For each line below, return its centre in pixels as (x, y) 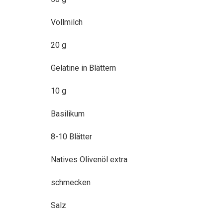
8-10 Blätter (71, 136)
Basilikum (68, 113)
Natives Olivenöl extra (89, 159)
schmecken (71, 182)
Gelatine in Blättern (83, 68)
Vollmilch (67, 22)
